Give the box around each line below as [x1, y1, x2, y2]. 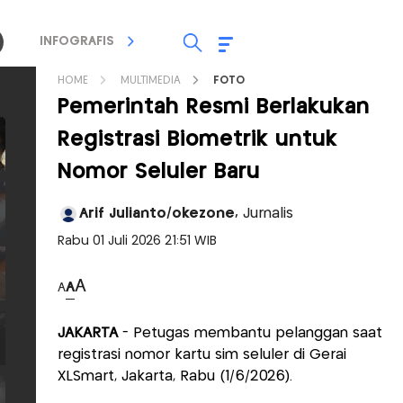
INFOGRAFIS [39, 35, 114, 48]
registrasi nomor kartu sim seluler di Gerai [58, 348, 346, 362]
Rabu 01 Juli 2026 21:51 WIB [58, 235, 217, 247]
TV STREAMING [171, 35, 265, 48]
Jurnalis [243, 207, 293, 220]
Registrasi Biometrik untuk [58, 130, 337, 150]
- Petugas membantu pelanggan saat [118, 327, 382, 340]
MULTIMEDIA [121, 76, 181, 85]
